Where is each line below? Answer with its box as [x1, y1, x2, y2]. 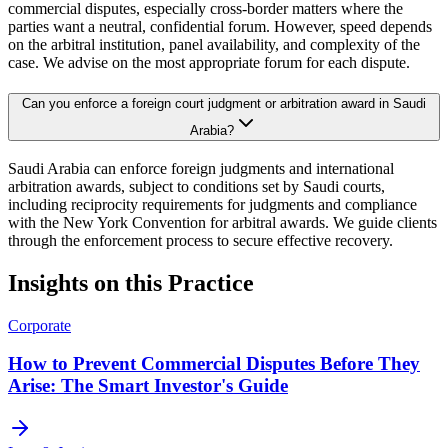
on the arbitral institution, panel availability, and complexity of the [8, 36, 420, 54]
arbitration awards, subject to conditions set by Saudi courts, [8, 177, 385, 195]
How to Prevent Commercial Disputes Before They [8, 353, 420, 375]
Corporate [8, 316, 71, 334]
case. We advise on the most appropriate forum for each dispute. [8, 54, 410, 72]
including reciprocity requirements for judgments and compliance [8, 195, 417, 213]
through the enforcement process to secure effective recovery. [8, 231, 393, 249]
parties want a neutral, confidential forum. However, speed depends [8, 18, 432, 36]
